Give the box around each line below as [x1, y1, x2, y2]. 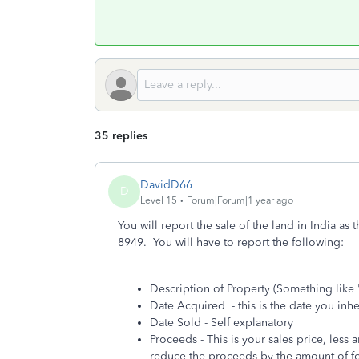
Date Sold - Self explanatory [150, 316, 293, 329]
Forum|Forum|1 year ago [187, 194, 293, 206]
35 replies [95, 129, 147, 143]
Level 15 [140, 194, 177, 206]
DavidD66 [140, 177, 192, 192]
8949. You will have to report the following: [118, 236, 344, 249]
